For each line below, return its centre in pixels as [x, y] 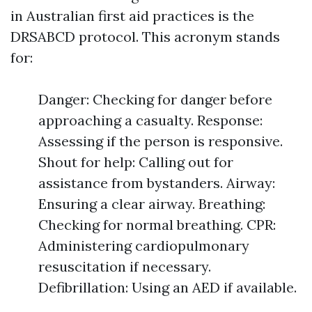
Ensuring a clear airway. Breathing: [152, 204]
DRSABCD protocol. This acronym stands [145, 37]
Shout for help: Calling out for [136, 162]
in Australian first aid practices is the [132, 16]
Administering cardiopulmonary [144, 245]
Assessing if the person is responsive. [161, 141]
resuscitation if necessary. [125, 266]
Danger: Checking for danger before [155, 99]
